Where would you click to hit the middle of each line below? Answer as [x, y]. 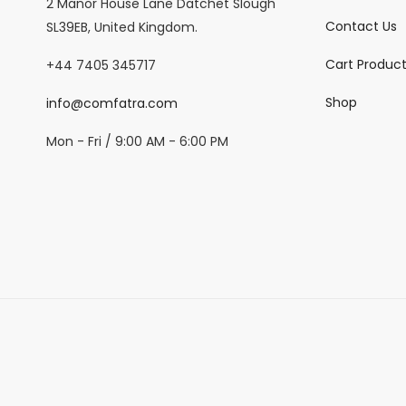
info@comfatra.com [111, 103]
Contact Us [362, 27]
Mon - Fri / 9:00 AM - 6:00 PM [137, 141]
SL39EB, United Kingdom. [121, 27]
